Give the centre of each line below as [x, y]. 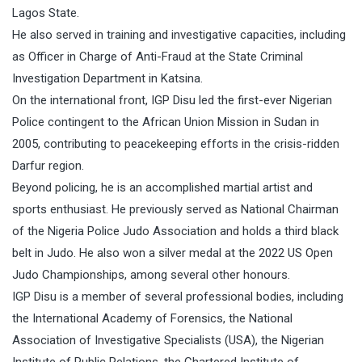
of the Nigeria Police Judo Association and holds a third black [175, 231]
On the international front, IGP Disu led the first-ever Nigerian [172, 100]
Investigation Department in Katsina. [107, 78]
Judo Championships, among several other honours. [151, 274]
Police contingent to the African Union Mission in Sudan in [166, 122]
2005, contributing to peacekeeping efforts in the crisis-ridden [176, 143]
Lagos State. [46, 13]
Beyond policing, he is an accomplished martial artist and [162, 187]
